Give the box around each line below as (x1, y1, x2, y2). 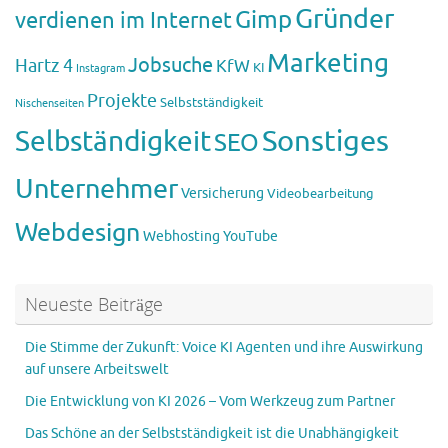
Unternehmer (15, 171, 178, 206)
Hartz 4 (15, 53, 73, 78)
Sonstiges (262, 122, 389, 160)
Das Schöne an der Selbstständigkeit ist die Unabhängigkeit (25, 424, 399, 442)
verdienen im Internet (15, 6, 232, 35)
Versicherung (181, 184, 264, 202)
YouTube (223, 227, 278, 245)
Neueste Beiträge (25, 291, 163, 316)
